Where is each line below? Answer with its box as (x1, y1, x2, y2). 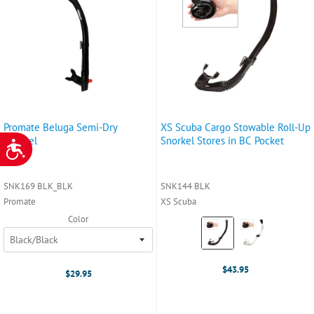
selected (200, 243, 240, 258)
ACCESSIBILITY (25, 138, 76, 149)
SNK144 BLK (161, 179, 210, 192)
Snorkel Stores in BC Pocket (161, 133, 284, 147)
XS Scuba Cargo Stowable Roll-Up (161, 120, 310, 134)
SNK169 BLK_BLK (4, 179, 73, 192)
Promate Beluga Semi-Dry (4, 120, 118, 134)
